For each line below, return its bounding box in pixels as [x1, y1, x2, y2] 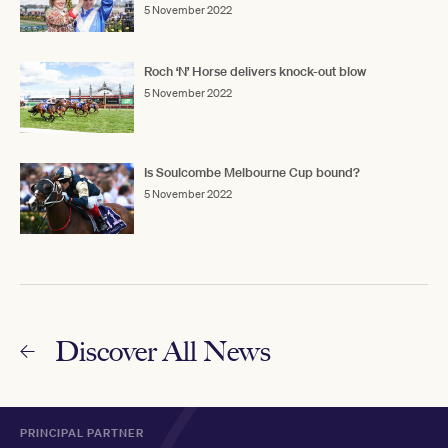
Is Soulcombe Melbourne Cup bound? [144, 164, 360, 181]
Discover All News [55, 334, 271, 369]
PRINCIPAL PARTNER [20, 425, 144, 442]
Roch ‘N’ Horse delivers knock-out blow [144, 62, 366, 80]
